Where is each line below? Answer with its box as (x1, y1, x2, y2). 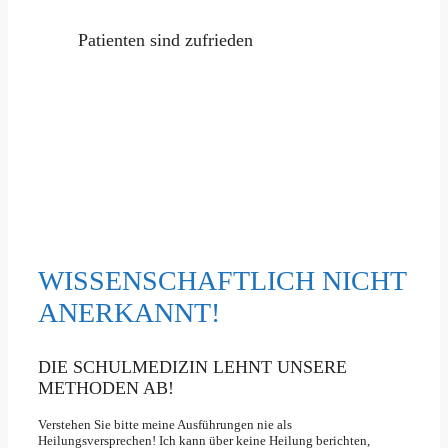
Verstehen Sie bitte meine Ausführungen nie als (38, 417, 292, 433)
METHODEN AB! (38, 378, 174, 399)
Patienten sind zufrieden (78, 29, 253, 50)
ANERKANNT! (38, 297, 220, 329)
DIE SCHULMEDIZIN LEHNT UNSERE (38, 357, 347, 378)
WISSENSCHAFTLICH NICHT (38, 265, 406, 297)
